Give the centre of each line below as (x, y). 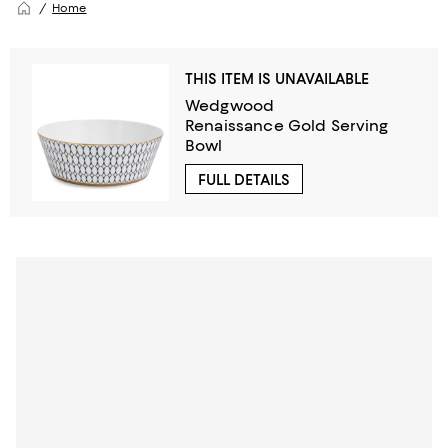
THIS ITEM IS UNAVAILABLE (277, 79)
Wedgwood (230, 105)
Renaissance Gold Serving (287, 125)
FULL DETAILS (244, 180)
